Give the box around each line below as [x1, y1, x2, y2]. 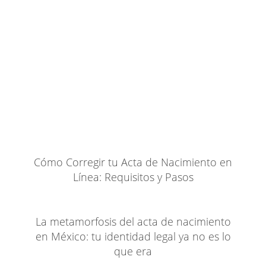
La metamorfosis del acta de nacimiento [35, 214, 231, 229]
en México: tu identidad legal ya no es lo [35, 229, 231, 243]
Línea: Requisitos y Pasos [72, 170, 194, 185]
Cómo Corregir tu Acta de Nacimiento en [34, 155, 232, 170]
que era [114, 243, 152, 258]
